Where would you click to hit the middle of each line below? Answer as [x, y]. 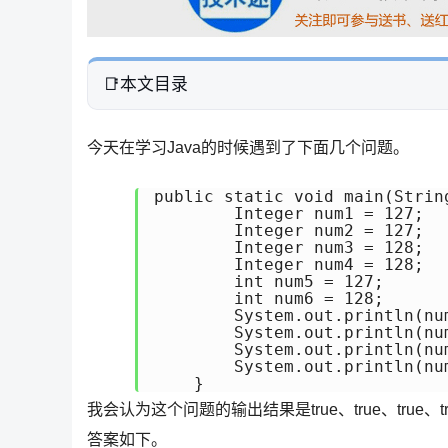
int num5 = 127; [269, 281]
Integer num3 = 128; [289, 247]
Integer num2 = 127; [289, 230]
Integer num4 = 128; [289, 264]
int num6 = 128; [269, 298]
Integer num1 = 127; [289, 213]
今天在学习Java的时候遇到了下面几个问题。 [248, 147]
